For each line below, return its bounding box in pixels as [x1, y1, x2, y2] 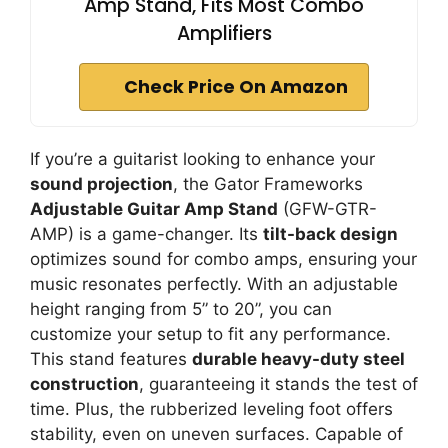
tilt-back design [263, 224, 398, 244]
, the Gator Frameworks [173, 174, 363, 194]
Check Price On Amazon [124, 75, 348, 99]
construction [30, 374, 139, 394]
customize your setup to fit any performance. [30, 324, 391, 344]
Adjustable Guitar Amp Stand [30, 199, 278, 219]
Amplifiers [176, 20, 272, 47]
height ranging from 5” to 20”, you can [30, 299, 332, 319]
